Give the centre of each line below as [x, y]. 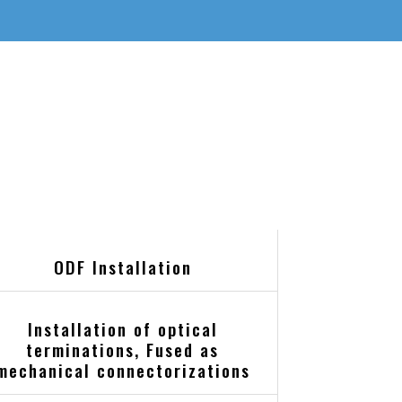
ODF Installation [122, 267]
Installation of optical [122, 329]
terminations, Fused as [123, 350]
